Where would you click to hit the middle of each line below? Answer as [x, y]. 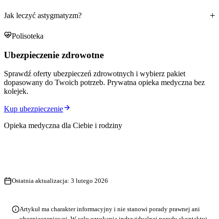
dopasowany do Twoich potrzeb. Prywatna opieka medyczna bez [104, 83]
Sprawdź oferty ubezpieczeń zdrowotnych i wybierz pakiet [95, 74]
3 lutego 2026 [89, 181]
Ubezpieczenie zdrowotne [54, 55]
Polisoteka [28, 36]
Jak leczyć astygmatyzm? [43, 15]
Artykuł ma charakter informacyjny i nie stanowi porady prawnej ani [110, 209]
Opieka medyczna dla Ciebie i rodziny [63, 126]
